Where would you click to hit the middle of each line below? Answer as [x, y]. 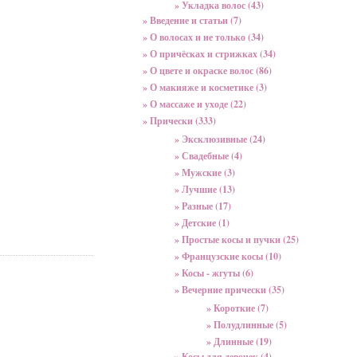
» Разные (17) [203, 206]
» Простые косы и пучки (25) [237, 239]
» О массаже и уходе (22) [194, 104]
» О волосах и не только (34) [203, 37]
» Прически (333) [179, 121]
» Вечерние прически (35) [229, 290]
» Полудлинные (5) [247, 325]
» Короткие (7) [237, 308]
